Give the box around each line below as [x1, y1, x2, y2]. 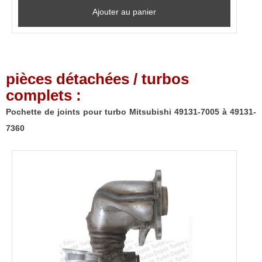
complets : [6, 86, 81, 104]
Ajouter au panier [92, 6, 157, 16]
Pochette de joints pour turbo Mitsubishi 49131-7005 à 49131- [6, 106, 256, 116]
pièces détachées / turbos [6, 70, 189, 88]
